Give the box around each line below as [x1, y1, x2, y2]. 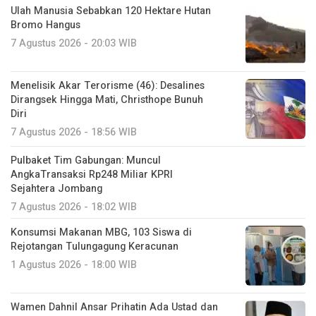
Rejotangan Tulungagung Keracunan [11, 238, 178, 254]
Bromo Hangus [11, 17, 80, 32]
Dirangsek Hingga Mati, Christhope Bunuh [11, 92, 203, 107]
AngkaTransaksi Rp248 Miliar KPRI [11, 166, 173, 182]
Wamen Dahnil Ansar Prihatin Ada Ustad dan [11, 299, 218, 315]
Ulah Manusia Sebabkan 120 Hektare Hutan [11, 3, 211, 18]
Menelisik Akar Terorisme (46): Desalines [11, 78, 205, 93]
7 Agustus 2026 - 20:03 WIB [11, 35, 137, 51]
